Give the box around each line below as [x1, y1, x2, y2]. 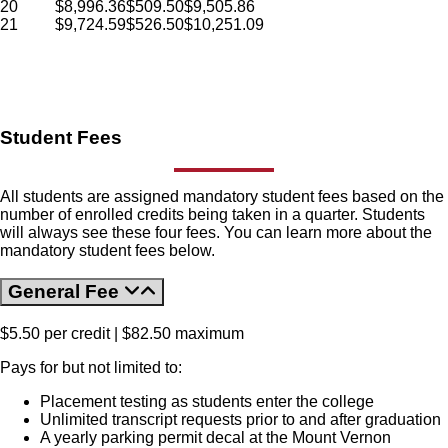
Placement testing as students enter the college [40, 393, 374, 411]
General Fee [8, 281, 124, 303]
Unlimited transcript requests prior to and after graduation [40, 411, 441, 429]
